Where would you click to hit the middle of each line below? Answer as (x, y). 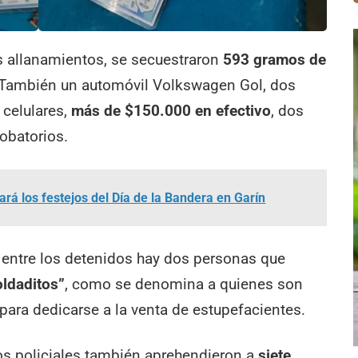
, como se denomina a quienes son (184, 284)
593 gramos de (275, 60)
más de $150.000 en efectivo (171, 111)
